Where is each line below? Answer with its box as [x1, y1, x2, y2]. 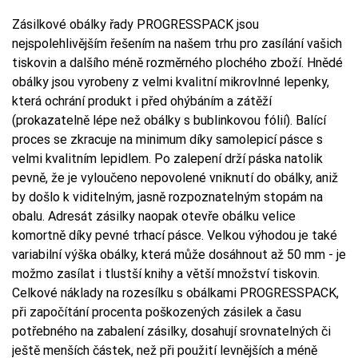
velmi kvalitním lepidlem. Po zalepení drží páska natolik [12, 150, 323, 166]
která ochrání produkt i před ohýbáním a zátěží [12, 93, 272, 109]
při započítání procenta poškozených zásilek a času [12, 304, 301, 320]
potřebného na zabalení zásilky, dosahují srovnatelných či [12, 323, 331, 339]
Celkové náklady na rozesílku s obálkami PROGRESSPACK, [12, 284, 339, 300]
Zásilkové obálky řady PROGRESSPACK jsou [12, 16, 259, 32]
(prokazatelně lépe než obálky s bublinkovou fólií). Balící [12, 112, 326, 128]
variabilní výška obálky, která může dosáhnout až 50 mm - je [12, 246, 346, 262]
